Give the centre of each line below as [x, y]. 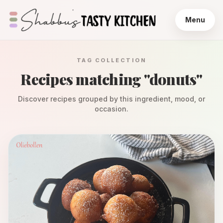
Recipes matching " [85, 79]
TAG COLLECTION [111, 60]
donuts [173, 79]
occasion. [111, 109]
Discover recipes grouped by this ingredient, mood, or [111, 99]
